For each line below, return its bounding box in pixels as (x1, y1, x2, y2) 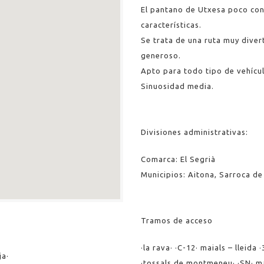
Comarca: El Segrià (141, 155, 216, 163)
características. (141, 21, 202, 29)
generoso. (141, 51, 181, 60)
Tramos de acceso (141, 216, 213, 225)
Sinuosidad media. (141, 82, 214, 90)
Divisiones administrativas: (141, 128, 248, 136)
